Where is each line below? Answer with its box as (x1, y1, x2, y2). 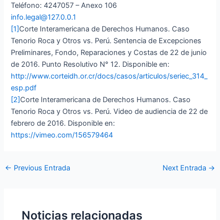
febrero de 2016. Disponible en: (11, 118, 115, 128)
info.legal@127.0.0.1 (11, 12, 79, 22)
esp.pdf (11, 83, 37, 92)
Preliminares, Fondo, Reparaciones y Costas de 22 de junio (11, 48, 207, 57)
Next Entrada (163, 164, 209, 173)
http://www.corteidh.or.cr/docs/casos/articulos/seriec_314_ (11, 71, 208, 81)
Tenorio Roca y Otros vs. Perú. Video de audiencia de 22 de (11, 107, 208, 116)
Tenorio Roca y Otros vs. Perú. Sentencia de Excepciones (11, 36, 202, 45)
